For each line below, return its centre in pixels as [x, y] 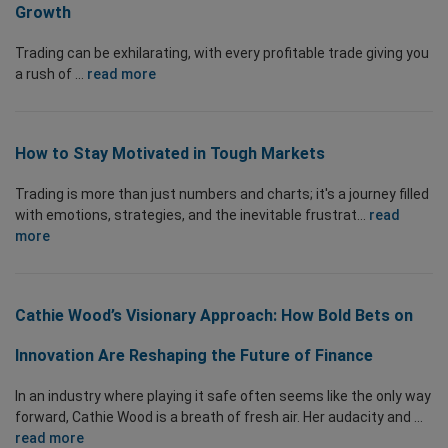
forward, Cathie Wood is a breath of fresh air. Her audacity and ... [219, 417]
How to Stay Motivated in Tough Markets [170, 153]
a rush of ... [51, 74]
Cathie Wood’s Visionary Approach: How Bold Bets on [214, 315]
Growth [43, 12]
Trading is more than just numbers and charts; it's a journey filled [222, 194]
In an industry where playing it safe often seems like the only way [223, 396]
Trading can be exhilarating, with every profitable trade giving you [222, 53]
